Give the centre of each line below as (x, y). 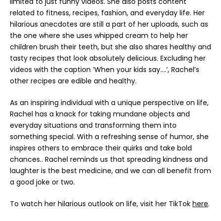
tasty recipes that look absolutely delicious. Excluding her (108, 58)
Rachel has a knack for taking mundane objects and (100, 114)
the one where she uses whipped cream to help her (99, 36)
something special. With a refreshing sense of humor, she (109, 137)
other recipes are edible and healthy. (73, 81)
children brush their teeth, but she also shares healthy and (110, 47)
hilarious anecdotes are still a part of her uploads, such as (109, 24)
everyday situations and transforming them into (93, 126)
